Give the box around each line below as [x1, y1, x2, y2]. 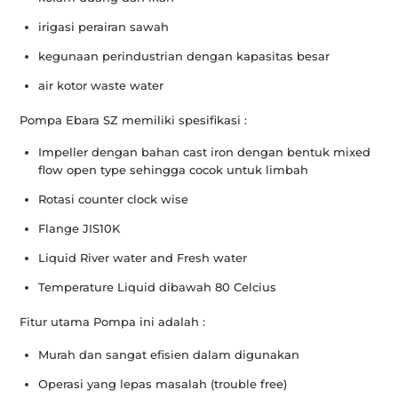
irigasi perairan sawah [38, 20, 170, 35]
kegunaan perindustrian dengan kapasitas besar [38, 49, 330, 64]
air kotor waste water [38, 78, 164, 93]
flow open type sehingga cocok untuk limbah [38, 163, 309, 178]
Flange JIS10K [38, 221, 121, 236]
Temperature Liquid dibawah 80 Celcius [38, 280, 277, 295]
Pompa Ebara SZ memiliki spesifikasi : [20, 112, 248, 127]
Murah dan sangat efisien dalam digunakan [38, 346, 300, 362]
